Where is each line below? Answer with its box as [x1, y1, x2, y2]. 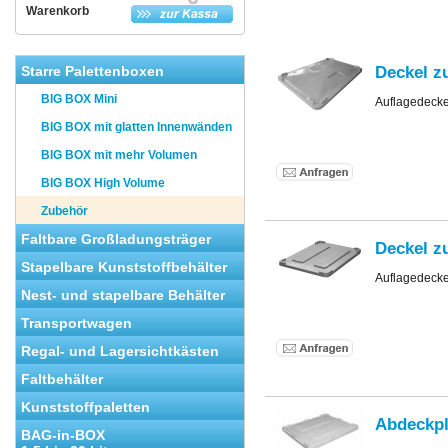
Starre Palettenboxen [21, 63, 164, 79]
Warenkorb [26, 4, 89, 18]
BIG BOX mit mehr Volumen [41, 148, 197, 162]
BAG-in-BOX [21, 427, 105, 443]
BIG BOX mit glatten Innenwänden [41, 120, 232, 134]
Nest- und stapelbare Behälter [21, 287, 225, 303]
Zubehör [41, 204, 88, 218]
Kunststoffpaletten [21, 399, 150, 415]
